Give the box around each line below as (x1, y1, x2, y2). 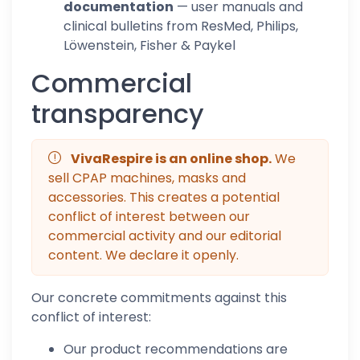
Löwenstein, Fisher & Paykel (63, 36, 235, 55)
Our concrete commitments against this (31, 288, 287, 307)
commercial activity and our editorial (48, 227, 281, 245)
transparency (31, 96, 204, 132)
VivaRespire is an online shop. (71, 149, 272, 168)
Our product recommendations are (63, 340, 288, 358)
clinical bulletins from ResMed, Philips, (63, 17, 298, 35)
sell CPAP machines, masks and (48, 169, 246, 187)
